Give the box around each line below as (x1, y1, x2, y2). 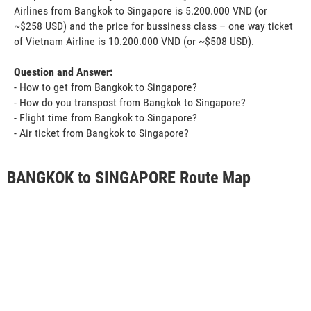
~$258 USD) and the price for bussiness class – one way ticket (14, 19, 293, 33)
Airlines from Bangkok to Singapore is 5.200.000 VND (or (14, 3, 267, 17)
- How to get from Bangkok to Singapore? (14, 80, 197, 94)
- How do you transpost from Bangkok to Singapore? (14, 95, 246, 109)
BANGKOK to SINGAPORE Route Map (7, 167, 251, 187)
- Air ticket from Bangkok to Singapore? (14, 126, 189, 140)
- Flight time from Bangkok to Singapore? (14, 110, 197, 124)
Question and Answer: (14, 65, 112, 78)
